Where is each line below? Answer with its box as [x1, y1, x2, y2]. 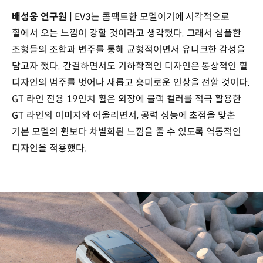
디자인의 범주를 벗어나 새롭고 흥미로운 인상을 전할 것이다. [12, 76, 251, 89]
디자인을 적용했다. [12, 142, 89, 155]
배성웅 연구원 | [12, 11, 75, 23]
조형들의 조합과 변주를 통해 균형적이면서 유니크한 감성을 [12, 43, 246, 56]
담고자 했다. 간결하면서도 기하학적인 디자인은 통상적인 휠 [12, 60, 248, 73]
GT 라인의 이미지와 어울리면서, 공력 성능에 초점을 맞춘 [12, 109, 236, 122]
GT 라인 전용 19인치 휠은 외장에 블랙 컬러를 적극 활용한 [12, 93, 242, 106]
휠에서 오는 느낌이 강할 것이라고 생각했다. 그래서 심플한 [12, 27, 242, 40]
